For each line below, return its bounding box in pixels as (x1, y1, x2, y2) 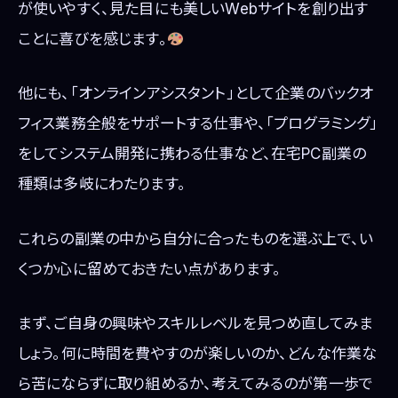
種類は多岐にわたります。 (18, 175, 186, 194)
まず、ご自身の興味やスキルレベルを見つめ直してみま (18, 314, 374, 332)
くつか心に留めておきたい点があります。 (18, 259, 282, 278)
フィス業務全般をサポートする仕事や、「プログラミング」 (18, 115, 378, 133)
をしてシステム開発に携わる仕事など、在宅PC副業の (18, 145, 367, 163)
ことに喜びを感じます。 (18, 30, 167, 49)
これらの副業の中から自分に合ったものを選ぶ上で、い (18, 229, 374, 248)
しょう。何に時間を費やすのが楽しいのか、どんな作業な (18, 344, 378, 362)
